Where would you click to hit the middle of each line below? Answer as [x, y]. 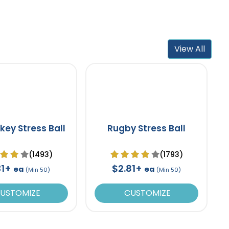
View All [190, 49]
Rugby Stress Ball [147, 128]
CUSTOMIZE [147, 193]
